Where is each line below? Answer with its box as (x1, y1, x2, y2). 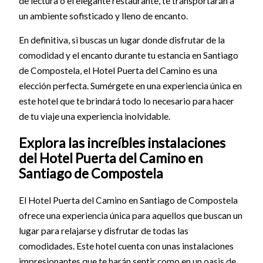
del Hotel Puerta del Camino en (18, 150, 203, 167)
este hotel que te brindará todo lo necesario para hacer (18, 96, 234, 107)
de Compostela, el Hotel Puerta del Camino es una (18, 65, 217, 76)
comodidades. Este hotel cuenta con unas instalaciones (18, 240, 234, 251)
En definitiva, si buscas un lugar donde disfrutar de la (18, 35, 225, 46)
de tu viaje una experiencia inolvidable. (18, 111, 170, 122)
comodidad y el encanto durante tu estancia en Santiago (18, 50, 238, 61)
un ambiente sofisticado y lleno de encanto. (18, 10, 188, 21)
